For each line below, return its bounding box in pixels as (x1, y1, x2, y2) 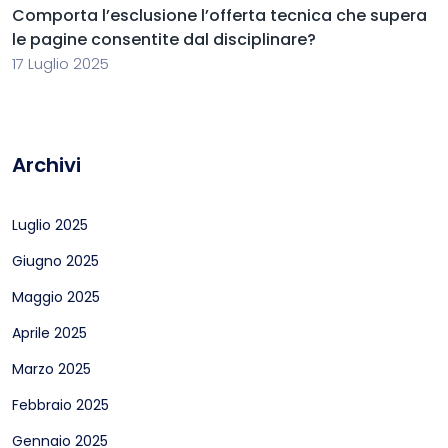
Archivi (12, 151, 81, 179)
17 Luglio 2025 (12, 53, 109, 74)
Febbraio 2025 (12, 395, 109, 415)
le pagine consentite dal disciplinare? (12, 28, 316, 51)
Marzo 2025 (12, 359, 91, 379)
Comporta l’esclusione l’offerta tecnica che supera (12, 4, 427, 27)
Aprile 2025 (12, 323, 87, 343)
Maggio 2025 (12, 287, 100, 307)
